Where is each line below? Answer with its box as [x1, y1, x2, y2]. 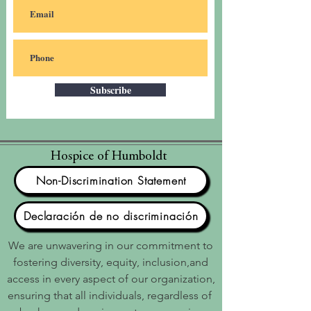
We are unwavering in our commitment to [8, 239, 213, 252]
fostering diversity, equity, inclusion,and [13, 255, 208, 269]
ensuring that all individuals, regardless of [7, 289, 215, 302]
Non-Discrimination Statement [35, 173, 187, 188]
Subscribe [90, 83, 131, 97]
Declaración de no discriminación [24, 208, 199, 224]
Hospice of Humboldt [50, 150, 167, 163]
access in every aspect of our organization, [6, 272, 215, 285]
